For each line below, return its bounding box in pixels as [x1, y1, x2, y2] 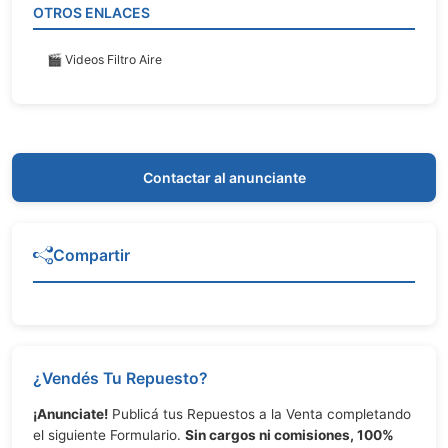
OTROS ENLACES [33, 3, 150, 21]
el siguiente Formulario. [33, 426, 185, 443]
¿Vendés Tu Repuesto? [33, 368, 208, 388]
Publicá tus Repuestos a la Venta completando [108, 405, 411, 422]
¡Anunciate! [33, 405, 108, 422]
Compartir [53, 245, 130, 265]
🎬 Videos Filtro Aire [47, 51, 162, 67]
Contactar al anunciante [142, 168, 306, 186]
